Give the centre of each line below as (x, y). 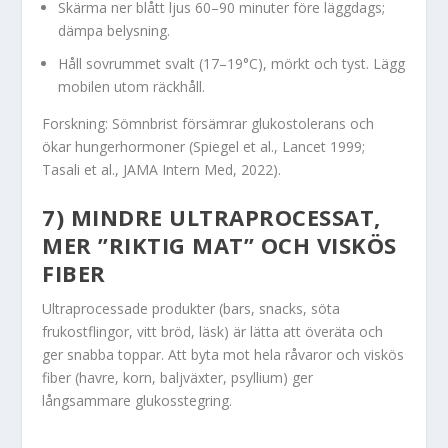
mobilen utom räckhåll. (132, 86)
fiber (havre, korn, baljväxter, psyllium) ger (178, 378)
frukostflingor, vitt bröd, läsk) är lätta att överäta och (213, 332)
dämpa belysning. (114, 31)
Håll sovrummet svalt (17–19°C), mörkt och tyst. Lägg (232, 63)
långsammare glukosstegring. (137, 401)
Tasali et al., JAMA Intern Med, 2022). (162, 169)
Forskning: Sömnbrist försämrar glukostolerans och (208, 123)
